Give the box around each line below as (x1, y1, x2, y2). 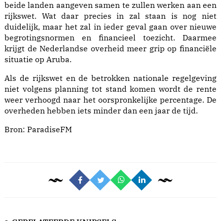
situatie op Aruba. (4, 54, 72, 65)
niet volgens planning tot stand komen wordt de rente (4, 84, 217, 94)
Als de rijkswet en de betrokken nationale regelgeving (4, 73, 217, 83)
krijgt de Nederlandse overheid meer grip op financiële (4, 43, 217, 54)
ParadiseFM (27, 124, 72, 135)
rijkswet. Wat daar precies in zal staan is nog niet (4, 11, 217, 21)
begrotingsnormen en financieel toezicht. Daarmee (4, 33, 217, 43)
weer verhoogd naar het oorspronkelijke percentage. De (4, 95, 217, 105)
